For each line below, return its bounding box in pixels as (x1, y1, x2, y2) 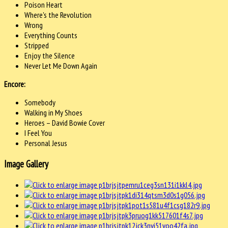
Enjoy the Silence (24, 50, 75, 61)
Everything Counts (24, 30, 77, 41)
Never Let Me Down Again (24, 61, 97, 71)
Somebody (24, 97, 55, 108)
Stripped (24, 40, 49, 51)
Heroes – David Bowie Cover (24, 118, 105, 128)
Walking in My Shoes (24, 107, 82, 118)
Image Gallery (4, 157, 48, 170)
